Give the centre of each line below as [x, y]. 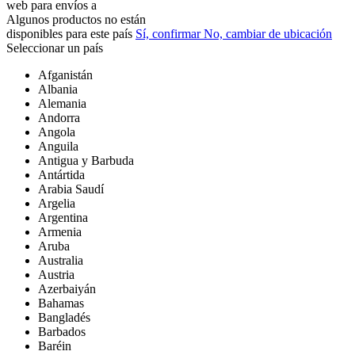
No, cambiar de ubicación [268, 33]
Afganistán [65, 74]
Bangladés [64, 317]
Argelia [57, 203]
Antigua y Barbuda [86, 160]
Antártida [61, 174]
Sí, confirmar [170, 33]
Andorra [59, 117]
